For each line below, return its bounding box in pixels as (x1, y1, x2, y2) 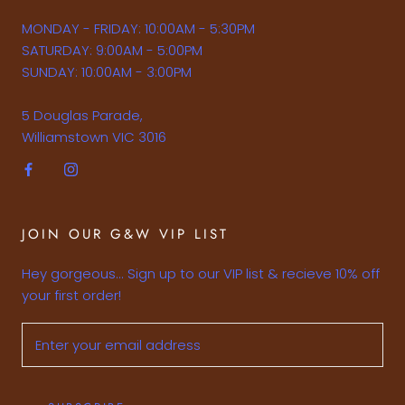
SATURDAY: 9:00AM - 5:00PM (22, 40, 202, 60)
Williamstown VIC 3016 (22, 127, 166, 146)
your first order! (22, 285, 121, 305)
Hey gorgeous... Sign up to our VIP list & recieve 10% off (22, 263, 380, 283)
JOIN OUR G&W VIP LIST (22, 223, 229, 244)
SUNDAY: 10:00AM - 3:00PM (22, 61, 192, 81)
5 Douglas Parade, (22, 105, 143, 125)
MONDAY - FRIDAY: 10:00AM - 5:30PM (22, 18, 255, 38)
